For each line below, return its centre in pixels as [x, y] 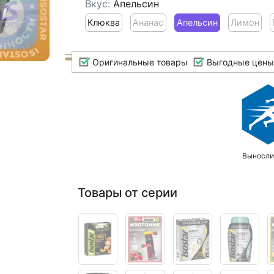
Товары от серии [127, 192]
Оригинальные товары [139, 62]
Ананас [148, 23]
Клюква [103, 23]
